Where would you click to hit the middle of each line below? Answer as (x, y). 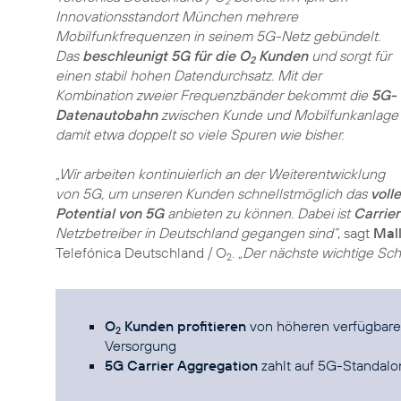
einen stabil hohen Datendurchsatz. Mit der (188, 75)
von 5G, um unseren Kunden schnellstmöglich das (213, 193)
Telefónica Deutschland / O (141, 252)
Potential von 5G (110, 213)
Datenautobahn (107, 115)
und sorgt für (350, 55)
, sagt (355, 233)
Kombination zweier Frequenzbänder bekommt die (213, 95)
